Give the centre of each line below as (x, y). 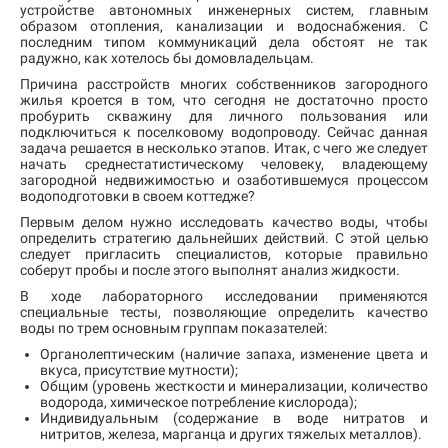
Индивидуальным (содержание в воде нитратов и (234, 418)
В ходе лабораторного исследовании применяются (224, 296)
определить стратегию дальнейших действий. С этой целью (224, 238)
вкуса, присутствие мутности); (139, 370)
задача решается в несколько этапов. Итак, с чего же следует (224, 148)
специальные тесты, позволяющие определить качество (224, 312)
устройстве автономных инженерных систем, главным (224, 10)
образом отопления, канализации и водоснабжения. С (224, 26)
